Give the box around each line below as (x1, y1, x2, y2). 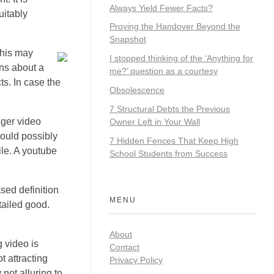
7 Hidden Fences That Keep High (109, 135, 239, 146)
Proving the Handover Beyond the (109, 21, 240, 32)
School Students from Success (109, 148, 228, 158)
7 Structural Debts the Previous (109, 103, 230, 114)
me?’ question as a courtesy (109, 66, 218, 76)
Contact (109, 242, 139, 252)
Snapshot (109, 34, 146, 45)
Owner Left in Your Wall (109, 116, 200, 127)
